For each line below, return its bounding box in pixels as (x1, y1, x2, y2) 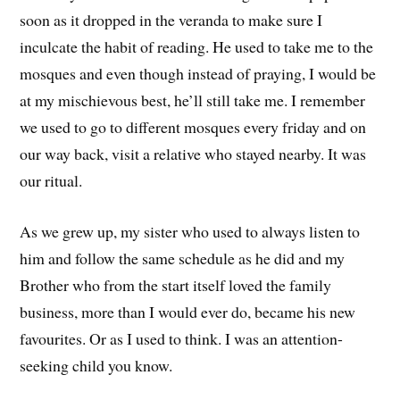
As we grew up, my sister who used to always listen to (20, 221, 361, 243)
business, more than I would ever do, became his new (20, 301, 356, 323)
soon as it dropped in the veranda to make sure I (20, 9, 323, 31)
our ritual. (20, 170, 83, 192)
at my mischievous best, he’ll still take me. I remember (20, 89, 366, 112)
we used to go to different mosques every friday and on (20, 116, 367, 138)
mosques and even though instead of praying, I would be (20, 62, 377, 85)
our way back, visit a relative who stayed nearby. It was (20, 143, 367, 165)
